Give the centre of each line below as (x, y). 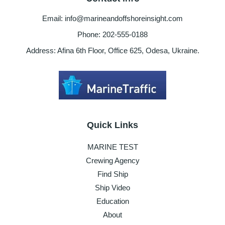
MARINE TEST (113, 147)
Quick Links (113, 125)
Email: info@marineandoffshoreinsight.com (113, 19)
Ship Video (113, 187)
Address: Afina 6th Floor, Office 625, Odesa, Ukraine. (113, 51)
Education (113, 201)
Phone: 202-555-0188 (113, 35)
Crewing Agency (113, 160)
